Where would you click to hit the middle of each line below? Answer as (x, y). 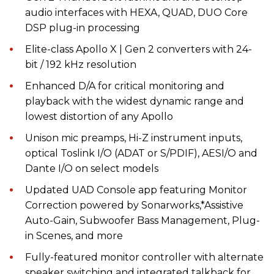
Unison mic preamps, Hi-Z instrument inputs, (134, 138)
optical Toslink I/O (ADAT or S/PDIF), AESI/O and (141, 153)
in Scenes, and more (74, 235)
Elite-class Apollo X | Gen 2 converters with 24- (139, 49)
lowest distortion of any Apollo (99, 116)
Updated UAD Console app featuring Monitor (136, 190)
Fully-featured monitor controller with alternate (144, 257)
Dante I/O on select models (92, 168)
